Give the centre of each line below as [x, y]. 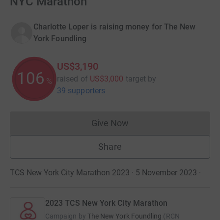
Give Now [110, 123]
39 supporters [81, 91]
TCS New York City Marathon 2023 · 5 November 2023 [103, 173]
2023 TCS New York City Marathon [107, 203]
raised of [72, 79]
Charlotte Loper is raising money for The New [115, 27]
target [136, 79]
